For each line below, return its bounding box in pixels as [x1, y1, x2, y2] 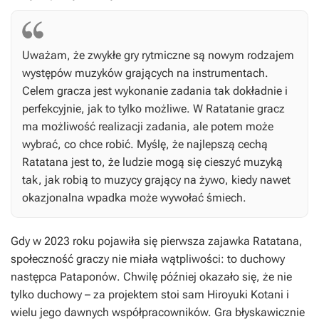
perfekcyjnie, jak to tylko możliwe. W [22, 101, 206, 115]
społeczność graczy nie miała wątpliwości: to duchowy [11, 251, 285, 266]
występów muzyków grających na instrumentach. [22, 66, 268, 80]
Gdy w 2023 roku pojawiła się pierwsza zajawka [11, 234, 253, 248]
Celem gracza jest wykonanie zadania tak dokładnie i [22, 83, 288, 98]
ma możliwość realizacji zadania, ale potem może [22, 119, 273, 133]
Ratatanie [206, 101, 254, 115]
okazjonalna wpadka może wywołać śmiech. [22, 190, 246, 204]
